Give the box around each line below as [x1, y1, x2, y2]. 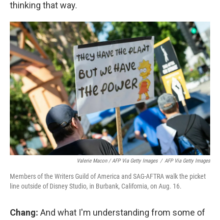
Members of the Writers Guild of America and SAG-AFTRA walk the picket [10, 172, 206, 180]
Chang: [10, 207, 38, 218]
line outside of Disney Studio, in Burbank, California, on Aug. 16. [10, 182, 182, 190]
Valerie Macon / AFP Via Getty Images [77, 157, 158, 164]
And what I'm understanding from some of [38, 207, 205, 218]
